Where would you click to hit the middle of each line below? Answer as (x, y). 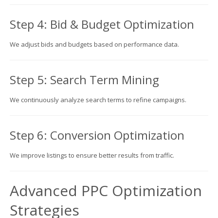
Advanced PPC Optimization (106, 190)
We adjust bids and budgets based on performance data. (94, 44)
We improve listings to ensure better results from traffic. (92, 155)
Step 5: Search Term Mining (84, 79)
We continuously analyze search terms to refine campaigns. (98, 100)
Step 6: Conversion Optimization (97, 135)
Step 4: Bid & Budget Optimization (102, 24)
